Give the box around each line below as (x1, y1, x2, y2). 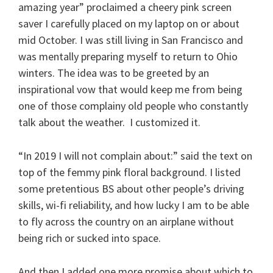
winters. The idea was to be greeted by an (18, 65, 209, 80)
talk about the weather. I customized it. (18, 115, 200, 129)
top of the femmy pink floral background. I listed (18, 165, 241, 179)
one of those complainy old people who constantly (18, 98, 248, 113)
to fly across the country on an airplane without (18, 214, 234, 229)
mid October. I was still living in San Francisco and (18, 32, 243, 47)
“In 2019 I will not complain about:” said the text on (18, 148, 252, 163)
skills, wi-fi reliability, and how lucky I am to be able (18, 197, 249, 212)
